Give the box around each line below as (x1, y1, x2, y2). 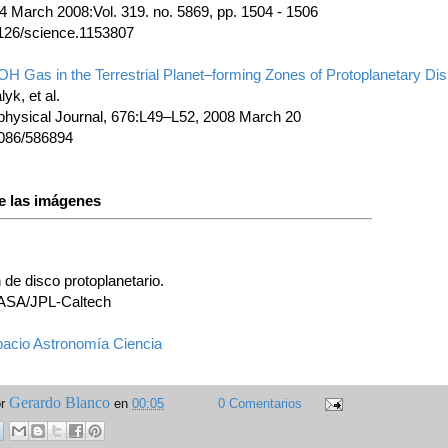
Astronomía (33, 334, 109, 352)
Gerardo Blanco (9, 393, 110, 411)
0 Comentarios (218, 396, 303, 411)
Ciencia (113, 334, 162, 352)
